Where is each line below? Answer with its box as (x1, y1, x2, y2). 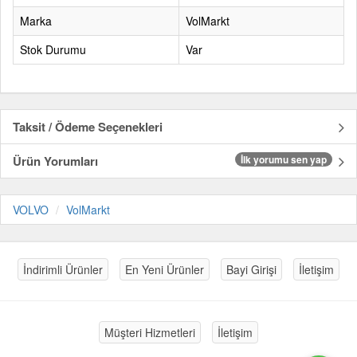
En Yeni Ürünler (125, 261, 204, 277)
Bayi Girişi (226, 261, 277, 277)
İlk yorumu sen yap (241, 152, 327, 167)
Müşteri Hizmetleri (104, 324, 195, 340)
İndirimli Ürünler (23, 261, 103, 277)
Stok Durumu (20, 41, 86, 57)
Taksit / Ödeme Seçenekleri (13, 118, 163, 135)
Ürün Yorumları (13, 152, 98, 170)
